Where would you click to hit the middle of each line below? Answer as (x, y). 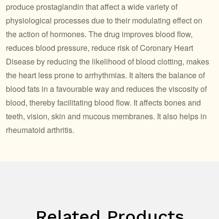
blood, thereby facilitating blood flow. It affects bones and (103, 102)
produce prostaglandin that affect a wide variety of (92, 7)
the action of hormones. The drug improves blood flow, (99, 34)
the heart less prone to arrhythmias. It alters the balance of (105, 75)
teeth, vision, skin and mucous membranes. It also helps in (106, 116)
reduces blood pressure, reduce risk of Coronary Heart (99, 48)
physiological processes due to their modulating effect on (104, 20)
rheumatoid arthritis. (40, 130)
